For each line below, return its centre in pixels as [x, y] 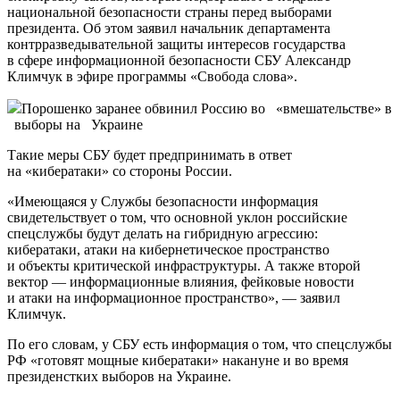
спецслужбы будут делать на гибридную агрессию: [162, 233]
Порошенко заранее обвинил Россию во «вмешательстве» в [207, 108]
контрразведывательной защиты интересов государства [176, 44]
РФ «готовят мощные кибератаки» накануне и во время [178, 360]
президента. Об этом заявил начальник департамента [169, 28]
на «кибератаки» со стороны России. [120, 171]
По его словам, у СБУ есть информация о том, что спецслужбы [200, 344]
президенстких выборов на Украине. [119, 376]
